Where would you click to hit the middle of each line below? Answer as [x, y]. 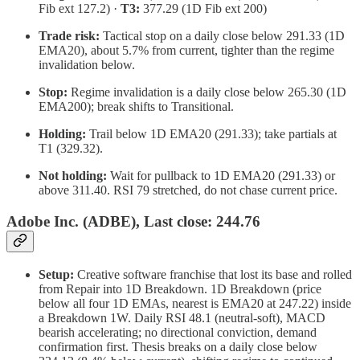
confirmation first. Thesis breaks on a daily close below [178, 346]
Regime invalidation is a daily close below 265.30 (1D [207, 92]
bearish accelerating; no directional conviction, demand [178, 332]
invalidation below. [87, 65]
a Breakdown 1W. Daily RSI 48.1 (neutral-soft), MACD [182, 317]
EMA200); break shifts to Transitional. [136, 107]
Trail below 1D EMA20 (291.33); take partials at [211, 134]
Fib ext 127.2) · [80, 9]
